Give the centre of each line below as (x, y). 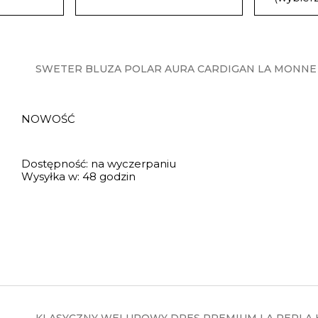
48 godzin (109, 176)
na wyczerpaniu (134, 164)
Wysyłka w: (51, 176)
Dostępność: (55, 164)
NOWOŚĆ (50, 119)
